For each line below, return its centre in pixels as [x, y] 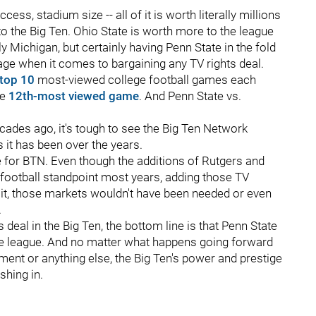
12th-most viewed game [74, 96]
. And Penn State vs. [190, 96]
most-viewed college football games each [145, 80]
